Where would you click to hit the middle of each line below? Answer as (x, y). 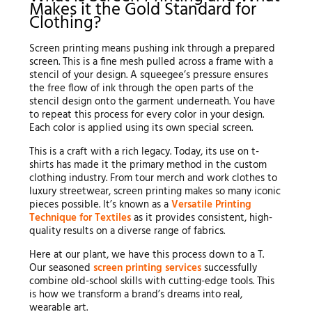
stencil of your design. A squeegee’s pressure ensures (148, 76)
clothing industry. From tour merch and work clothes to (153, 179)
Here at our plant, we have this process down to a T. (146, 255)
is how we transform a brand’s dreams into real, (135, 295)
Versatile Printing (211, 205)
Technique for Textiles (80, 218)
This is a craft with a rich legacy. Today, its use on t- (144, 152)
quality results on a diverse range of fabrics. (127, 232)
